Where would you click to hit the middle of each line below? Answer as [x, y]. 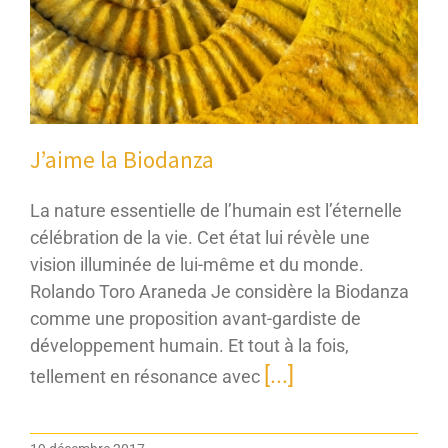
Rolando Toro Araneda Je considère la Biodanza [219, 292]
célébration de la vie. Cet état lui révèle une [200, 238]
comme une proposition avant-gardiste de [195, 319]
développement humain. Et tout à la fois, [189, 346]
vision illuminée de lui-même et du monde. [197, 265]
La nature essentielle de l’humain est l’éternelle [216, 211]
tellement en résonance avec [147, 377]
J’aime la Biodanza [122, 160]
